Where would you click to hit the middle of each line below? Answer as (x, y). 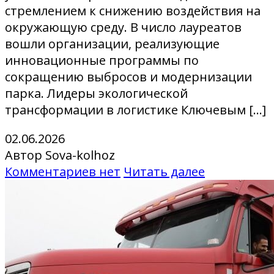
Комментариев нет (63, 172)
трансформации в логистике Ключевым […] (135, 110)
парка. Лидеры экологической (96, 94)
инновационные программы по (102, 61)
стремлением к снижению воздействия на (133, 11)
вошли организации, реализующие (112, 44)
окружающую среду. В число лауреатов (123, 28)
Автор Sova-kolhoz (60, 155)
